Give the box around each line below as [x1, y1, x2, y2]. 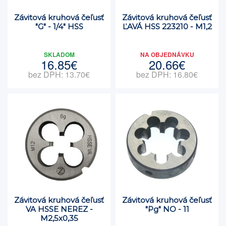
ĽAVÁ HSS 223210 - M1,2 [122, 22, 212, 31]
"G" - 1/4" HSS [35, 22, 83, 31]
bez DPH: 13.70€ [28, 69, 90, 80]
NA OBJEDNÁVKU [140, 50, 194, 59]
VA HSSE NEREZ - [25, 204, 93, 214]
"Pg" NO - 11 [145, 204, 189, 214]
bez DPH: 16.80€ [136, 69, 198, 80]
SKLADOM [43, 50, 75, 59]
